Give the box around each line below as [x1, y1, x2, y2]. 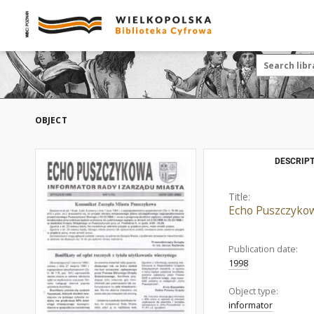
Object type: [228, 285, 278, 297]
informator [228, 299, 273, 311]
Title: [228, 190, 250, 203]
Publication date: [228, 243, 298, 255]
